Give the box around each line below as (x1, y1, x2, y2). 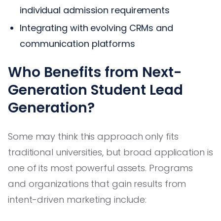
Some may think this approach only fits (8, 130, 179, 143)
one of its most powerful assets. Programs (8, 161, 193, 174)
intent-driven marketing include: (8, 193, 147, 206)
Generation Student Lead (8, 80, 183, 100)
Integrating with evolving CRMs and (20, 21, 173, 34)
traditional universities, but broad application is (8, 146, 213, 158)
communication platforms (20, 37, 135, 50)
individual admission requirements (20, 3, 170, 16)
